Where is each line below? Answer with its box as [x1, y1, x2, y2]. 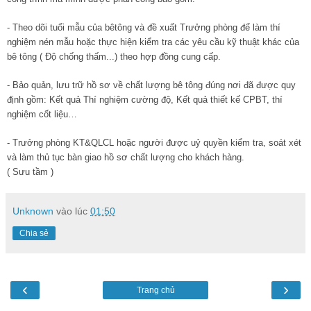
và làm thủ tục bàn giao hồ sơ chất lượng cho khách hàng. [7, 151, 244, 162]
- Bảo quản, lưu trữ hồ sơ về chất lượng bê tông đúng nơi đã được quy [7, 79, 296, 90]
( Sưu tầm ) [7, 166, 53, 177]
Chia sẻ [19, 228, 49, 238]
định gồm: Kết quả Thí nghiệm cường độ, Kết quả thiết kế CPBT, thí [7, 94, 283, 105]
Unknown [12, 205, 53, 217]
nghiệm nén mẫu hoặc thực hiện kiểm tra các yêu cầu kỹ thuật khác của [7, 36, 299, 47]
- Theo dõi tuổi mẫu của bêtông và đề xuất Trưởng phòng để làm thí [7, 22, 280, 33]
